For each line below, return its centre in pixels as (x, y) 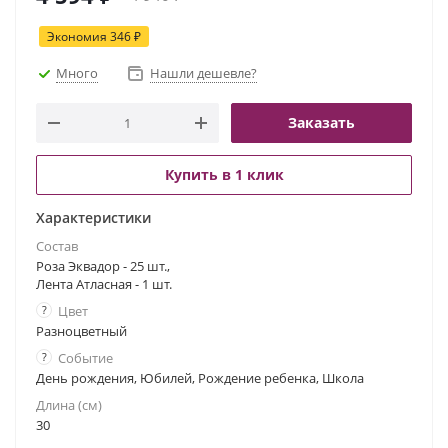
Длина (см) (69, 405)
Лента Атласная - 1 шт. (104, 284)
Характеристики (93, 217)
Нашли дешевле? (203, 73)
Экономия (78, 36)
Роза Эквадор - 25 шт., (103, 266)
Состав (57, 246)
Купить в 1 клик (224, 174)
